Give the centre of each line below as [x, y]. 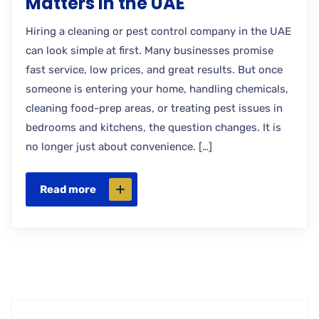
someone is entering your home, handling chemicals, [157, 89]
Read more [68, 189]
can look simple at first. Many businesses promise [150, 51]
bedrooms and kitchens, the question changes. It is [153, 127]
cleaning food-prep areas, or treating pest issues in [154, 108]
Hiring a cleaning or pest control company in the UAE [158, 31]
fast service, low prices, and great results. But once [154, 70]
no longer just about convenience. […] [119, 147]
